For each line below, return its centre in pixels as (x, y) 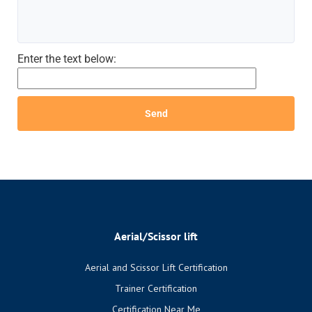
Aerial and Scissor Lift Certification (156, 267)
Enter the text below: (67, 59)
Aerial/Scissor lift (156, 236)
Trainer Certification (156, 288)
